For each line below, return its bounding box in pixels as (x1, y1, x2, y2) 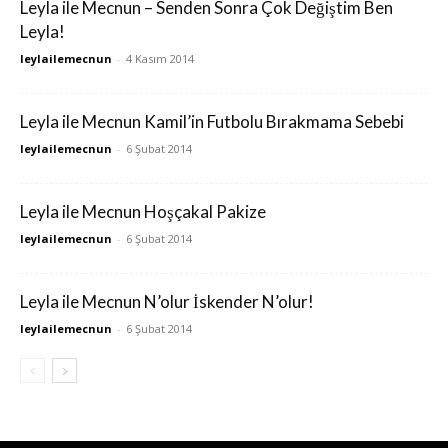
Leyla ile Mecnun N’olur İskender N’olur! (20, 291, 314, 313)
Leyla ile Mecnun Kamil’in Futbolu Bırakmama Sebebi (20, 111, 404, 133)
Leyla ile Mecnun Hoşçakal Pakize (20, 201, 266, 223)
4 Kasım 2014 (126, 51, 194, 67)
